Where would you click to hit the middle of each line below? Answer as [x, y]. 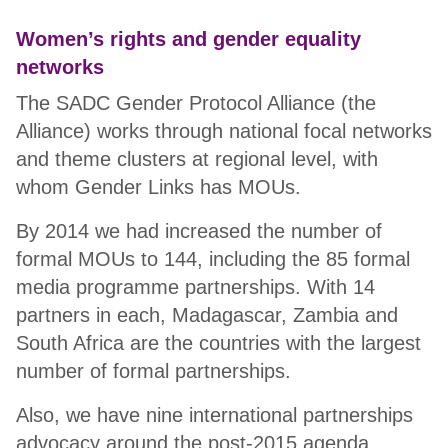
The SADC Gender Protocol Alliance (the [196, 103]
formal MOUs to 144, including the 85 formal [213, 259]
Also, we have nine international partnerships [214, 415]
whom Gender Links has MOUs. [164, 187]
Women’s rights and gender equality [188, 39]
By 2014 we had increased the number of [199, 231]
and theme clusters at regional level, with [197, 159]
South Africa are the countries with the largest [218, 343]
